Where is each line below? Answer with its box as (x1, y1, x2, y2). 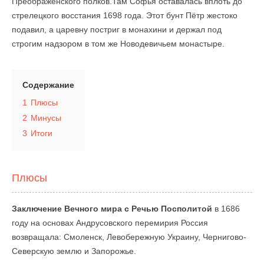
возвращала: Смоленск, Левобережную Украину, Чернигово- (12, 232, 246, 242)
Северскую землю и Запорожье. (12, 246, 136, 256)
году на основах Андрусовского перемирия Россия (12, 218, 208, 227)
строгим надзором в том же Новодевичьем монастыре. (12, 39, 225, 48)
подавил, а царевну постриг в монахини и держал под (12, 25, 222, 34)
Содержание (22, 80, 74, 90)
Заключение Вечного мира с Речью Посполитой (12, 204, 212, 213)
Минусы (31, 113, 61, 123)
